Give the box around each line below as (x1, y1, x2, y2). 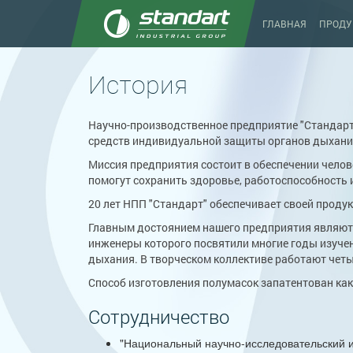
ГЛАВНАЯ (262, 17, 307, 30)
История (88, 68, 188, 101)
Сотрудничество (88, 304, 229, 329)
